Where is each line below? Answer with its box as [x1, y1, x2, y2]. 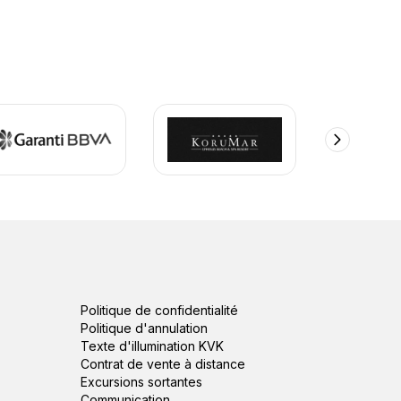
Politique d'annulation [80, 320, 208, 336]
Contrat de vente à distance [80, 356, 245, 371]
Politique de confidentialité [80, 303, 238, 318]
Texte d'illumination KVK [80, 338, 224, 354]
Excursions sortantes [80, 374, 202, 389]
